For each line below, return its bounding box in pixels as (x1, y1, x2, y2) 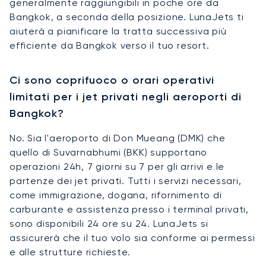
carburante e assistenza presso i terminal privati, (9, 203, 249, 215)
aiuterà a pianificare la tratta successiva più (9, 25, 227, 37)
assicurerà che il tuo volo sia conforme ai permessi (9, 232, 255, 243)
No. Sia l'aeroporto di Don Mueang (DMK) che (9, 132, 226, 144)
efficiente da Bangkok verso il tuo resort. (9, 39, 210, 51)
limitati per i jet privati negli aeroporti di (9, 90, 242, 103)
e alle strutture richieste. (9, 246, 131, 258)
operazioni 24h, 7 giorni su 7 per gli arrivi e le (9, 160, 225, 172)
